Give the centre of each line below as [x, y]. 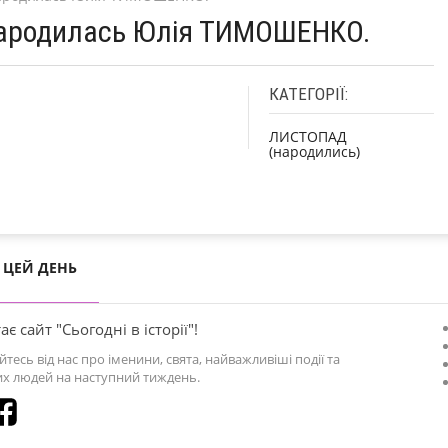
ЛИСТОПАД [308, 136]
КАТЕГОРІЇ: [308, 93]
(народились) [314, 151]
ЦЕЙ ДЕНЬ [40, 267]
